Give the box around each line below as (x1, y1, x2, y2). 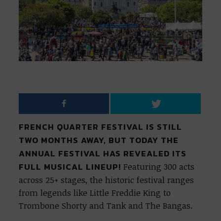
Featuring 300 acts (123, 160, 195, 172)
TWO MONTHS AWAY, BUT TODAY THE (19, 134, 179, 147)
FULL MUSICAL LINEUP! (19, 160, 124, 173)
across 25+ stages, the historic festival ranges (19, 174, 194, 185)
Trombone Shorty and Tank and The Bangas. (19, 199, 196, 211)
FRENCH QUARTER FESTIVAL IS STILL (19, 120, 183, 133)
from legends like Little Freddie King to (19, 186, 171, 198)
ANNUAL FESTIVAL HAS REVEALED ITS (19, 147, 187, 160)
